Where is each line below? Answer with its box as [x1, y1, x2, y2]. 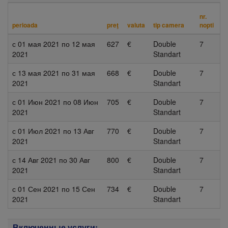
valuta [127, 20, 145, 30]
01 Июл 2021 [18, 126, 61, 136]
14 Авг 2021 [18, 155, 57, 165]
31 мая [72, 68, 95, 78]
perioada [12, 20, 38, 30]
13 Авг [73, 126, 94, 136]
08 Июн [73, 97, 98, 107]
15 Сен [72, 184, 95, 194]
